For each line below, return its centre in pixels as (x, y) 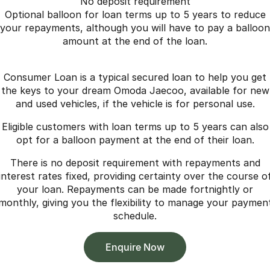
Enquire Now (138, 247)
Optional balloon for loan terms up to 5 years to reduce (135, 14)
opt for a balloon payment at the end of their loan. (135, 140)
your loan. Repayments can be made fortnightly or (135, 189)
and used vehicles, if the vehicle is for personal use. (135, 103)
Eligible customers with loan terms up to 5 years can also (135, 126)
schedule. (135, 215)
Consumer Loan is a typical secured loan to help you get (135, 77)
